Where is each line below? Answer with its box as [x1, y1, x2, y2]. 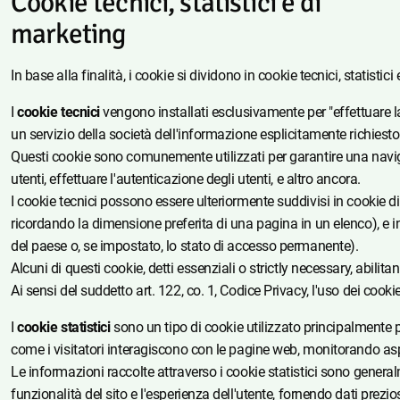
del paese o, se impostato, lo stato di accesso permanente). [11, 237, 359, 254]
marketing [11, 16, 126, 51]
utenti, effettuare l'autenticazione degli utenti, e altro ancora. [11, 170, 361, 187]
